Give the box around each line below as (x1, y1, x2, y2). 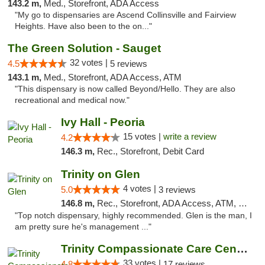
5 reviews (110, 59, 147, 69)
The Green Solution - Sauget (8, 42, 161, 54)
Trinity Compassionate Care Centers (236, 243, 248, 255)
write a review (163, 131, 216, 141)
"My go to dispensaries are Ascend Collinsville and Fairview (15, 11, 236, 20)
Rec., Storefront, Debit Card (96, 146, 204, 156)
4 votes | (122, 183, 159, 193)
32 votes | (70, 57, 110, 67)
